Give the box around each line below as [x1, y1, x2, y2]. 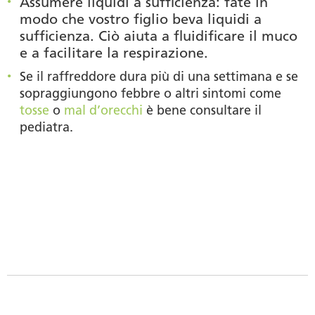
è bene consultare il [143, 102, 262, 118]
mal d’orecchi [64, 102, 143, 118]
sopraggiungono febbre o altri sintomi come [20, 85, 281, 101]
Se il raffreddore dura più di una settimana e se [20, 68, 298, 84]
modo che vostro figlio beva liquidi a [20, 10, 262, 27]
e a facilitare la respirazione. [20, 44, 208, 61]
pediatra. [20, 119, 73, 135]
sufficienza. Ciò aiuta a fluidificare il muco [20, 27, 297, 44]
